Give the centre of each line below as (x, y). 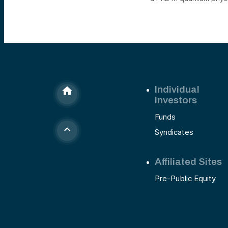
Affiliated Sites (188, 162)
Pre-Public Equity (185, 179)
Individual (177, 90)
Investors (176, 100)
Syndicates (174, 132)
